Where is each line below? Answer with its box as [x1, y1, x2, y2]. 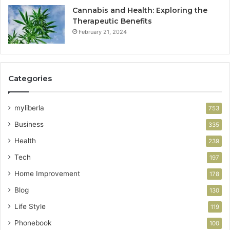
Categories [8, 73, 52, 83]
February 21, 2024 [79, 28, 127, 35]
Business [14, 120, 44, 128]
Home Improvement [14, 169, 80, 178]
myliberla [14, 103, 44, 112]
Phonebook [14, 218, 51, 227]
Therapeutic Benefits [72, 16, 152, 26]
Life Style [14, 202, 46, 210]
